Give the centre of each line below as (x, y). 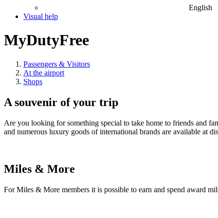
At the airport (44, 73)
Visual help (41, 16)
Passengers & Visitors (57, 64)
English (200, 8)
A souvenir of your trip (61, 102)
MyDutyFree (46, 40)
